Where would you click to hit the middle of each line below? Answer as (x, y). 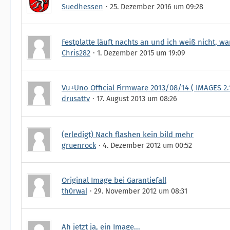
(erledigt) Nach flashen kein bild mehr (128, 134)
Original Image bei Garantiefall (114, 180)
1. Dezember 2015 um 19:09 (141, 53)
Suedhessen (82, 6)
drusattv (76, 98)
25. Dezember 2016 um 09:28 (157, 6)
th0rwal (74, 191)
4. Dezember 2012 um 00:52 (147, 145)
